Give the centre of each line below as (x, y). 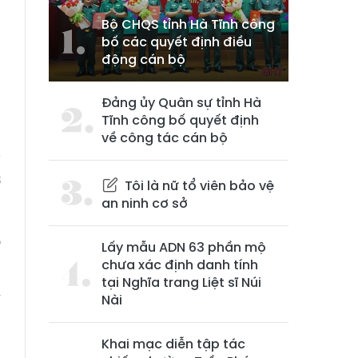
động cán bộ (143, 60)
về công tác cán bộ (165, 138)
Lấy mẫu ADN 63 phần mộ (184, 248)
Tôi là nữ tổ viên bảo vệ (198, 186)
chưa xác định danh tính (180, 265)
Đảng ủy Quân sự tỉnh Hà (181, 103)
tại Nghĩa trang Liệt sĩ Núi (181, 283)
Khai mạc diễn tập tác (173, 344)
